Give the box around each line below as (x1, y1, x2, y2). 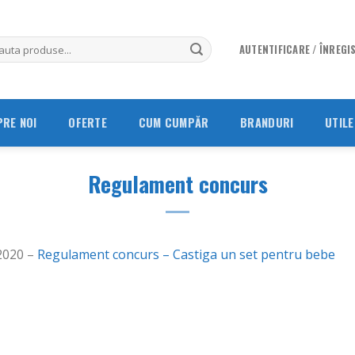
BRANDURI (240, 114, 294, 131)
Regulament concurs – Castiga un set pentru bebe (37, 246, 335, 263)
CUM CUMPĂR (138, 114, 209, 131)
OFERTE (68, 114, 108, 131)
